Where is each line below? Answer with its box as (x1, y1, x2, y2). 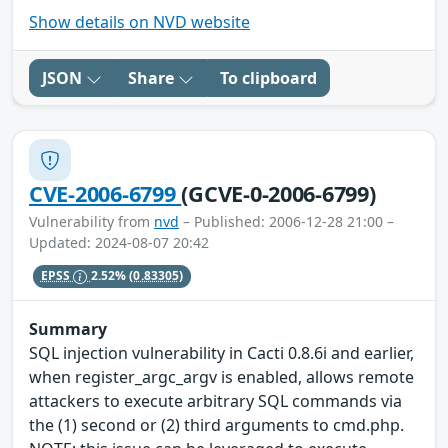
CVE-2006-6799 (29, 179, 182, 209)
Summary (29, 317, 107, 340)
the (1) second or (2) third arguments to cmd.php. (29, 413, 404, 436)
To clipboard (220, 67, 317, 90)
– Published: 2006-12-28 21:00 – (179, 212, 394, 232)
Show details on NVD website (29, 11, 250, 34)
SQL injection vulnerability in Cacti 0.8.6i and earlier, (29, 341, 414, 364)
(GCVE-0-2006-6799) (181, 179, 376, 209)
